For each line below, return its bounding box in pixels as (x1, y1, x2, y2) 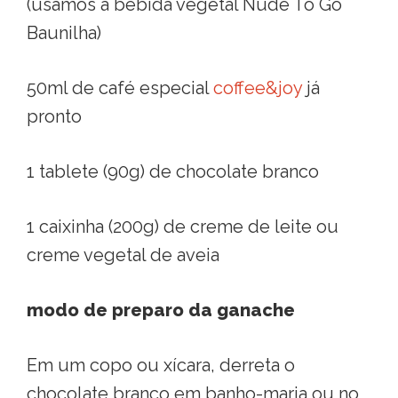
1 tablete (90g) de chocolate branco (27, 160, 319, 182)
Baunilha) (27, 21, 101, 44)
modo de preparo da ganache (27, 298, 295, 321)
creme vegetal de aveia (27, 243, 219, 266)
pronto (27, 105, 82, 127)
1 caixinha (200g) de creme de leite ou (27, 215, 338, 237)
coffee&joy (213, 76, 302, 99)
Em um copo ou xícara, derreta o (27, 354, 295, 376)
